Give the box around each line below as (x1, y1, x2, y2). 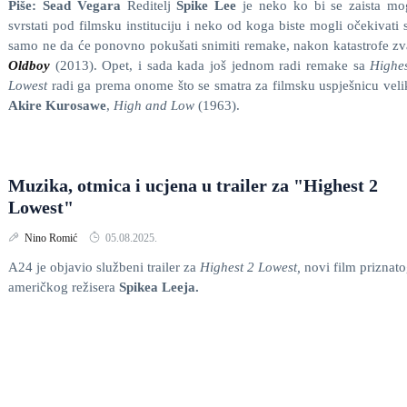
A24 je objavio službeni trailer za (8, 260, 200, 274)
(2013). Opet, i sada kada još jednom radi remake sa (55, 58, 371, 73)
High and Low (110, 98, 198, 113)
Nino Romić (25, 232, 80, 244)
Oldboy (8, 58, 50, 73)
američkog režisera (8, 280, 119, 294)
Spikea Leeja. (119, 280, 199, 294)
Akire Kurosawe (8, 98, 106, 113)
